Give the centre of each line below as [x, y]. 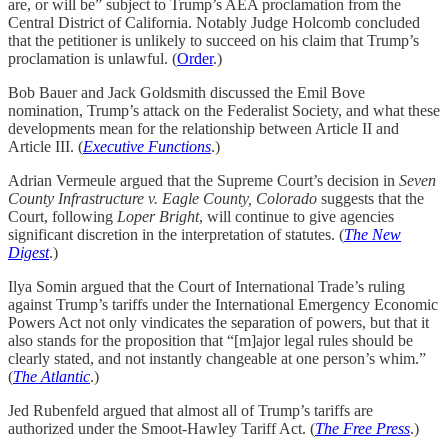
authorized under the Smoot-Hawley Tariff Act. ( [161, 429]
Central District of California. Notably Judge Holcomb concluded [214, 23]
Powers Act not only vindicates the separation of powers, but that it [218, 323]
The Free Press [362, 429]
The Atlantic [51, 377]
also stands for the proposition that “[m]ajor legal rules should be [210, 341]
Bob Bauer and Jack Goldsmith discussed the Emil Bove [186, 93]
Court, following [62, 217]
